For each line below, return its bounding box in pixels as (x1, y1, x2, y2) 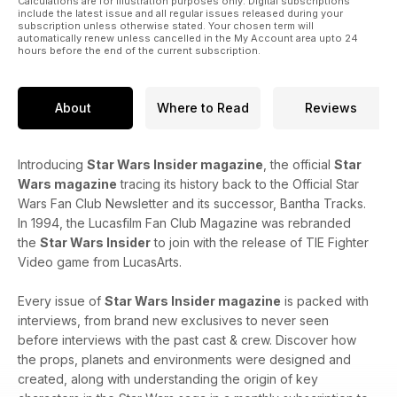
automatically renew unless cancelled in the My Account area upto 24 (18, 31, 358, 44)
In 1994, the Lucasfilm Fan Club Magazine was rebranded (18, 214, 351, 230)
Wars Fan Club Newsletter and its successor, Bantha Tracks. (18, 195, 366, 211)
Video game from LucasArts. (18, 253, 182, 269)
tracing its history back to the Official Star (117, 175, 359, 191)
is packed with (281, 292, 369, 308)
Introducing (18, 156, 87, 172)
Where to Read (157, 100, 249, 116)
